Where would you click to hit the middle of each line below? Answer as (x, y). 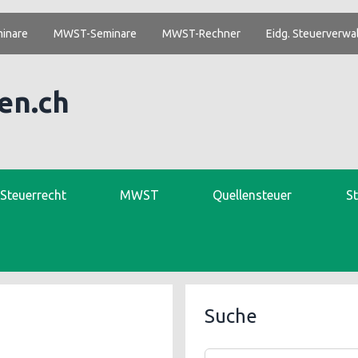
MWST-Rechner (201, 34)
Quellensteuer (253, 195)
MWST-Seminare (95, 34)
